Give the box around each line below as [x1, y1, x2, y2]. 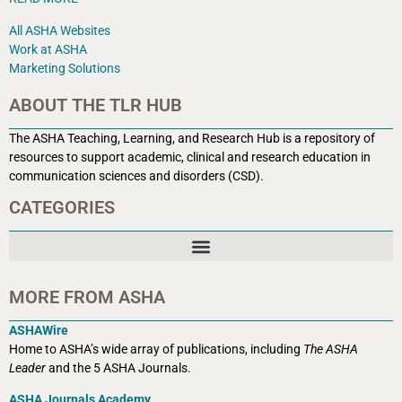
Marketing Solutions [9, 60, 120, 75]
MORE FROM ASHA [9, 286, 165, 309]
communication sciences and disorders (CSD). [9, 168, 267, 183]
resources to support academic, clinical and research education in [9, 149, 371, 164]
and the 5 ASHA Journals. [46, 361, 194, 376]
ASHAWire [9, 323, 68, 338]
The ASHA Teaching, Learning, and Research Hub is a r [9, 130, 309, 145]
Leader [9, 361, 46, 376]
